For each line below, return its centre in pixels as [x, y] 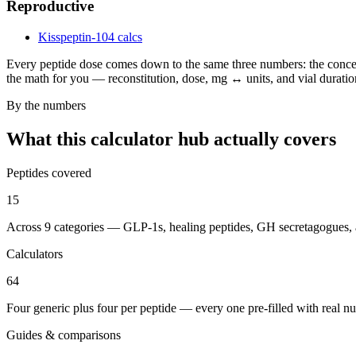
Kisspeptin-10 [73, 37]
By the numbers [46, 105]
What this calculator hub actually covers [171, 139]
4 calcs [125, 37]
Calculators [35, 253]
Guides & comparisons [64, 335]
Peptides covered [49, 172]
